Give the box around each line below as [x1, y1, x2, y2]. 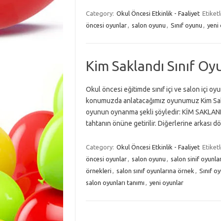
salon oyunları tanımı [85, 179, 145, 186]
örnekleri [85, 167, 111, 174]
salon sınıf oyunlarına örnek [116, 167, 194, 174]
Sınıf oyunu [170, 22, 202, 29]
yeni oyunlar [149, 179, 184, 186]
